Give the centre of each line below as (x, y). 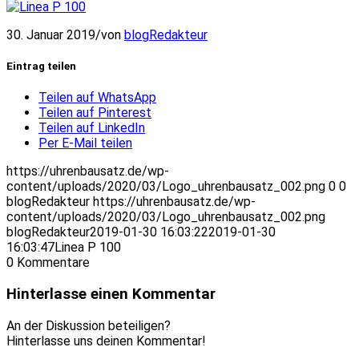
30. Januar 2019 (51, 34)
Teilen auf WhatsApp (97, 98)
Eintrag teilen (41, 66)
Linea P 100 (88, 248)
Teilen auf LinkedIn (92, 128)
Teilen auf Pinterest (95, 113)
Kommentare (53, 263)
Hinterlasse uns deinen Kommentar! (106, 341)
